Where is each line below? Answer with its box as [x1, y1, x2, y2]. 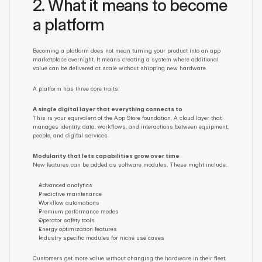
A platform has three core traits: [33, 85, 119, 92]
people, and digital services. [33, 132, 109, 139]
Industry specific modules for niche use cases [39, 234, 164, 241]
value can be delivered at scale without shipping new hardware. [33, 64, 207, 71]
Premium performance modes [39, 208, 119, 215]
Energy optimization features [39, 225, 117, 232]
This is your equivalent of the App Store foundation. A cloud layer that [33, 114, 222, 121]
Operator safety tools [39, 216, 95, 223]
